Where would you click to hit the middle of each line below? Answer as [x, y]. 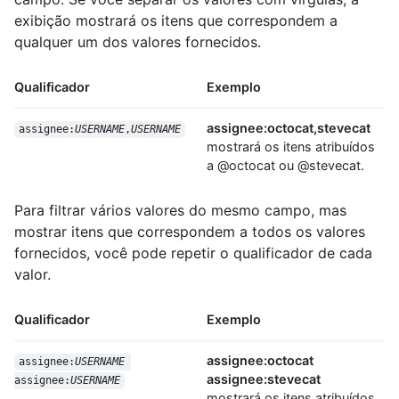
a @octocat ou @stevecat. [285, 166]
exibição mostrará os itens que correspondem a [176, 21]
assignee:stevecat [264, 379]
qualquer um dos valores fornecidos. [138, 42]
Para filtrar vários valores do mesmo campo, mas [180, 211]
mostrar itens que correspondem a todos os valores [190, 232]
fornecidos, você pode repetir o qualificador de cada [193, 253]
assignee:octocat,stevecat [289, 128]
